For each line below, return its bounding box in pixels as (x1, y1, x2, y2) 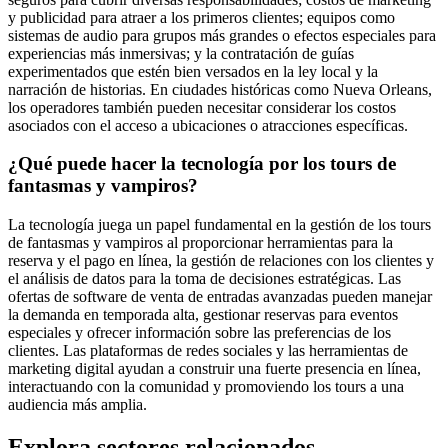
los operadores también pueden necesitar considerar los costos (8, 98, 396, 116)
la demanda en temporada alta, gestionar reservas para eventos (8, 306, 398, 324)
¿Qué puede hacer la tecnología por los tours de (8, 153, 396, 175)
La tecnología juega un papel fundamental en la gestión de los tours (8, 216, 431, 234)
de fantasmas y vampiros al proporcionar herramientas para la (8, 234, 393, 252)
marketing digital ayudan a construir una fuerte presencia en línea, (8, 360, 421, 378)
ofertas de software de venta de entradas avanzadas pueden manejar (8, 288, 432, 306)
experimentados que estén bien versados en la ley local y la (8, 62, 378, 80)
